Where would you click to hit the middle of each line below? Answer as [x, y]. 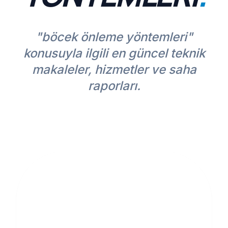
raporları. [114, 86]
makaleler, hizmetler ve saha [114, 69]
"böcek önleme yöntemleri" [114, 37]
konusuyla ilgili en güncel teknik [114, 53]
